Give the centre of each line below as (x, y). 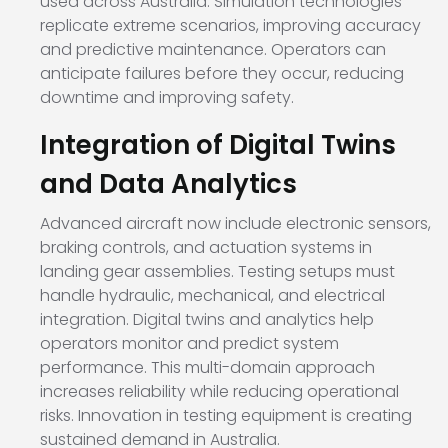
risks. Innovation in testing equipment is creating (226, 416)
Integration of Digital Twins (218, 145)
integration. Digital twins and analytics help (207, 320)
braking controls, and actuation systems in (206, 248)
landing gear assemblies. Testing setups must (217, 272)
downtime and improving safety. (167, 98)
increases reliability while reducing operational (219, 392)
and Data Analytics (168, 184)
